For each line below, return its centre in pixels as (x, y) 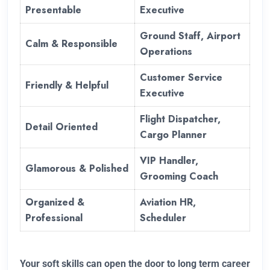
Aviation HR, (168, 202)
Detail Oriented (61, 127)
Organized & (55, 202)
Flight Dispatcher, (180, 119)
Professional (54, 218)
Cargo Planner (173, 135)
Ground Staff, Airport (190, 36)
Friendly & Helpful (67, 86)
